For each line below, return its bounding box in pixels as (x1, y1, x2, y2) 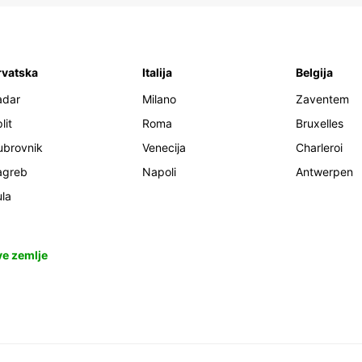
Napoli (142, 165, 176, 179)
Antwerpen (296, 165, 353, 179)
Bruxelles (296, 116, 343, 131)
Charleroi (296, 141, 343, 155)
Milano (142, 92, 176, 107)
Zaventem (296, 92, 349, 107)
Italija (142, 65, 172, 80)
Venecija (142, 141, 186, 155)
